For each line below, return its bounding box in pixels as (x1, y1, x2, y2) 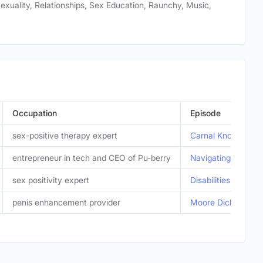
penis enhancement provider (12, 197, 120, 207)
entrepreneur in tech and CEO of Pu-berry (12, 153, 171, 163)
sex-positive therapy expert (12, 130, 117, 140)
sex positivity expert (12, 175, 89, 185)
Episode (190, 108, 221, 118)
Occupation (12, 108, 57, 118)
